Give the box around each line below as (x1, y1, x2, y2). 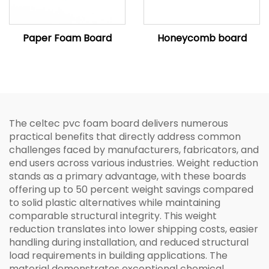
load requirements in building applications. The (9, 249, 228, 262)
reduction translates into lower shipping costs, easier (9, 222, 258, 236)
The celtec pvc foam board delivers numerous (9, 116, 228, 130)
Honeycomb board (157, 31, 247, 45)
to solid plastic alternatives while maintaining (9, 196, 220, 210)
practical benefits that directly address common (9, 130, 241, 144)
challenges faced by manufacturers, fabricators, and (9, 143, 259, 157)
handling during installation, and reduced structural (9, 235, 249, 249)
